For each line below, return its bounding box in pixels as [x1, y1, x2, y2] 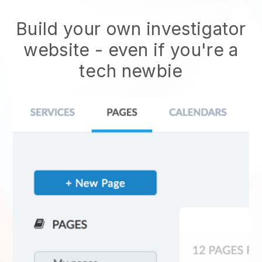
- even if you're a [89, 39, 239, 60]
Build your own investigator [16, 18, 246, 39]
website [23, 39, 90, 60]
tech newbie [79, 60, 183, 81]
